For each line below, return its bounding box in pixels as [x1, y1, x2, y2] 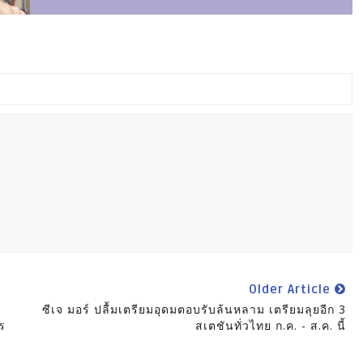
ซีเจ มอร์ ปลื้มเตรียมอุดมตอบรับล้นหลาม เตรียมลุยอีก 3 [41, 301, 346, 318]
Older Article [248, 282, 335, 297]
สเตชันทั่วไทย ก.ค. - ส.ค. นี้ [194, 318, 346, 334]
